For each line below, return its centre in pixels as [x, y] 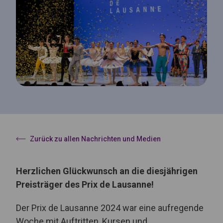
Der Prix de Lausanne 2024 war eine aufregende [110, 208]
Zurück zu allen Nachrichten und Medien [95, 139]
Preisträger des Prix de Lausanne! [85, 184]
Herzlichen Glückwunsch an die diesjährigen [107, 171]
